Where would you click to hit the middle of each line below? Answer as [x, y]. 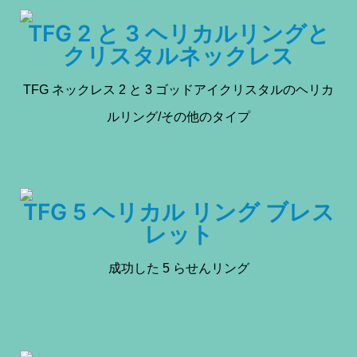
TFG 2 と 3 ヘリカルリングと [178, 33]
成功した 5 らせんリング [178, 268]
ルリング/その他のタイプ [178, 116]
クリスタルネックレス [178, 55]
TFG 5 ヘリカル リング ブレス [178, 212]
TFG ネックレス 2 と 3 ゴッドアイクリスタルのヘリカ [178, 89]
